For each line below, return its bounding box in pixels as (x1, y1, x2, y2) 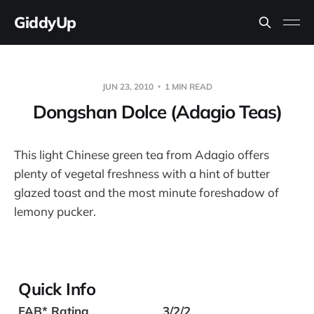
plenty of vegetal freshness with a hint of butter (14, 166, 270, 181)
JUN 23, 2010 (102, 81, 156, 92)
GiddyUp (14, 13, 76, 32)
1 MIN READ (162, 81, 212, 92)
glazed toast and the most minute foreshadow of (14, 185, 279, 200)
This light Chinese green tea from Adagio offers (14, 147, 269, 162)
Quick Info (18, 278, 96, 300)
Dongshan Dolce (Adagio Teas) (32, 100, 282, 123)
